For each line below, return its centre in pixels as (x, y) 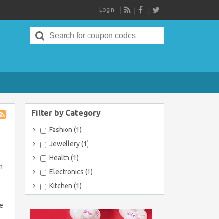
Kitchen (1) (65, 186)
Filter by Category (66, 113)
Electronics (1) (70, 172)
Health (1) (63, 158)
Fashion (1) (65, 130)
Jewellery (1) (68, 143)
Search (61, 31)
